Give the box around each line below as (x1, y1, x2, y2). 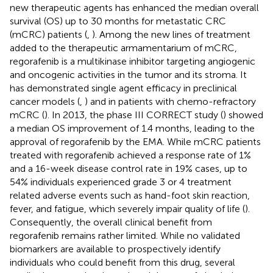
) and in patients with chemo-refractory (85, 95, 256, 107)
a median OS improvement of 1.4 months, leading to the (10, 122, 255, 134)
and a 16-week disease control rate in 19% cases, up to (10, 162, 247, 174)
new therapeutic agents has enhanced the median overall (10, 1, 259, 13)
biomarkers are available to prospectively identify (10, 243, 221, 255)
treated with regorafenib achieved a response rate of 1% (10, 149, 251, 161)
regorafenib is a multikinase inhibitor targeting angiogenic (10, 55, 255, 67)
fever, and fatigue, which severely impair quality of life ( (10, 202, 245, 214)
